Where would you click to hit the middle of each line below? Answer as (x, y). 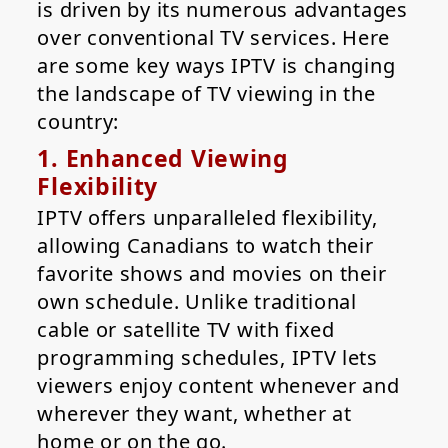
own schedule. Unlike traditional (197, 302)
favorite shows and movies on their (212, 274)
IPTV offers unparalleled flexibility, (207, 218)
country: (78, 122)
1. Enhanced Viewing (163, 158)
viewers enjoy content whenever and (218, 386)
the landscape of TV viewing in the (206, 94)
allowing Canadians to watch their (205, 246)
